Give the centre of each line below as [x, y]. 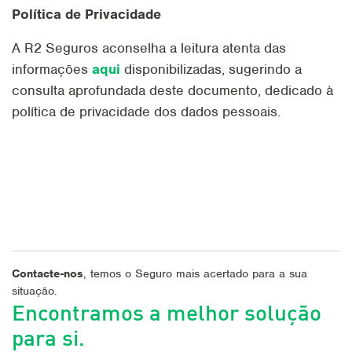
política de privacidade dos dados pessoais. [146, 112]
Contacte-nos [48, 273]
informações [52, 69]
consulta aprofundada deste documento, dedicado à [172, 90]
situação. [35, 291]
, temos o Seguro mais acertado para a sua [195, 273]
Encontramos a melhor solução [167, 312]
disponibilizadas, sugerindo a [211, 69]
